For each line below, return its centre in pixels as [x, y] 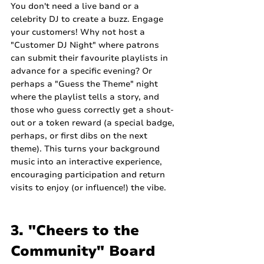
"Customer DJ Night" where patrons [86, 45]
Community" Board [83, 251]
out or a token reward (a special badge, [94, 123]
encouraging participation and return [89, 175]
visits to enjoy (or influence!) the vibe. [88, 188]
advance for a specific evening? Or [82, 71]
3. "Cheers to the [77, 231]
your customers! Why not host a [79, 32]
